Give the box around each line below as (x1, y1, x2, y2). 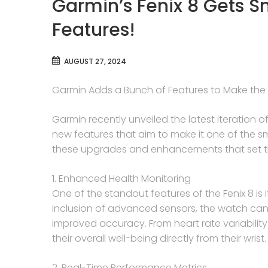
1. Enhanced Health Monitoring (52, 172, 191, 185)
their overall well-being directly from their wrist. (52, 232, 266, 245)
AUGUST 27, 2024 (64, 56, 126, 66)
